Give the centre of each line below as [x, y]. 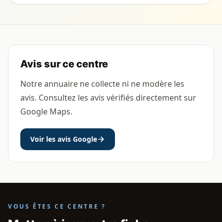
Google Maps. [46, 111]
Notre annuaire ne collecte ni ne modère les [102, 84]
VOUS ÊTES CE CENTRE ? [57, 206]
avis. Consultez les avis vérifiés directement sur [108, 98]
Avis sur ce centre [64, 64]
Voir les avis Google [64, 139]
